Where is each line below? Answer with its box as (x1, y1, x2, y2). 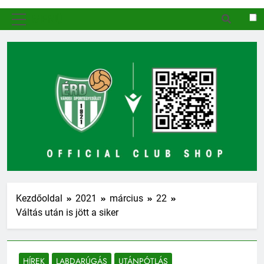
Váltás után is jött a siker (16, 206, 118, 218)
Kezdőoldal (16, 192, 62, 204)
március (110, 192, 143, 204)
